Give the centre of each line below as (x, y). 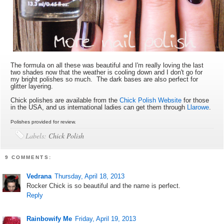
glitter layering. (32, 86)
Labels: (37, 136)
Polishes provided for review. (43, 122)
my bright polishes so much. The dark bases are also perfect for (104, 79)
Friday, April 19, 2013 (106, 219)
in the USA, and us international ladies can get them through (99, 107)
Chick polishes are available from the (65, 100)
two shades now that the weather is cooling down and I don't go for (107, 72)
